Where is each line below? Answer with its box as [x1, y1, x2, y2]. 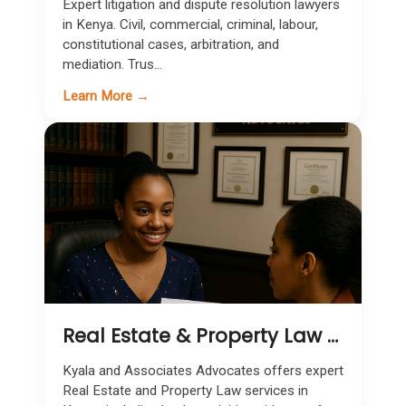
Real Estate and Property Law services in [63, 382, 308, 399]
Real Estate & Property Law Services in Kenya [327, 323, 338, 349]
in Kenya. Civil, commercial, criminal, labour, [63, 16, 318, 33]
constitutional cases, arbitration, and [63, 36, 279, 53]
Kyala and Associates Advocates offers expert [63, 362, 343, 379]
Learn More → [63, 88, 150, 104]
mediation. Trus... [63, 56, 162, 72]
